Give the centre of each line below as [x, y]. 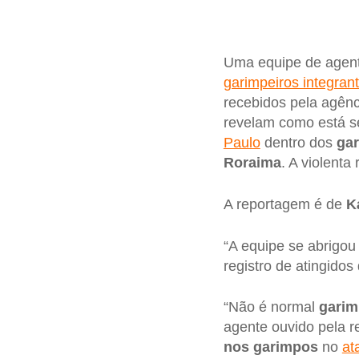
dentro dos [298, 143]
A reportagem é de [284, 205]
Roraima [252, 163]
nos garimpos [270, 347]
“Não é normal [271, 307]
